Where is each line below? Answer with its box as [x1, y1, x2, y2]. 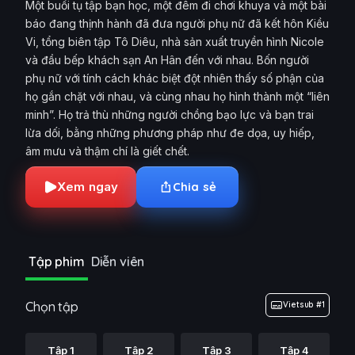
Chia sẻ [172, 179, 216, 194]
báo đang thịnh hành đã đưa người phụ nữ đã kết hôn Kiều [25, 17, 329, 30]
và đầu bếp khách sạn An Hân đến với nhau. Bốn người [25, 53, 309, 67]
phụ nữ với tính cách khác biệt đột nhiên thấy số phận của [25, 71, 324, 85]
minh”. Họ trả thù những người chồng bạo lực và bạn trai [25, 108, 314, 121]
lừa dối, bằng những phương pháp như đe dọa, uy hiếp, [25, 126, 315, 139]
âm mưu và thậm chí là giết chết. [25, 144, 189, 158]
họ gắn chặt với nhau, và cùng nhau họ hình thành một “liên [25, 90, 330, 103]
